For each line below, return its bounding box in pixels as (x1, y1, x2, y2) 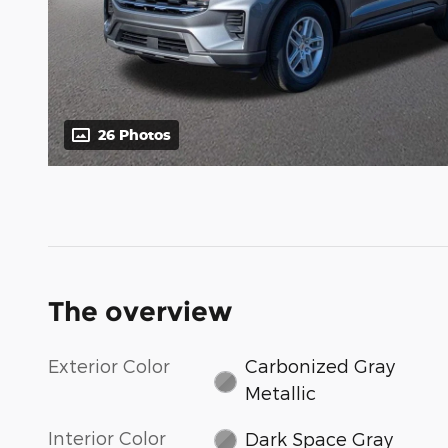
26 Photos (98, 126, 171, 144)
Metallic (244, 382, 316, 404)
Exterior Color (48, 355, 170, 377)
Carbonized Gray (244, 355, 395, 377)
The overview (48, 295, 232, 329)
